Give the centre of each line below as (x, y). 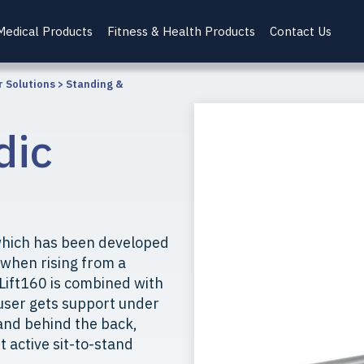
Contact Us (301, 31)
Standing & (95, 84)
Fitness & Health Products (181, 31)
